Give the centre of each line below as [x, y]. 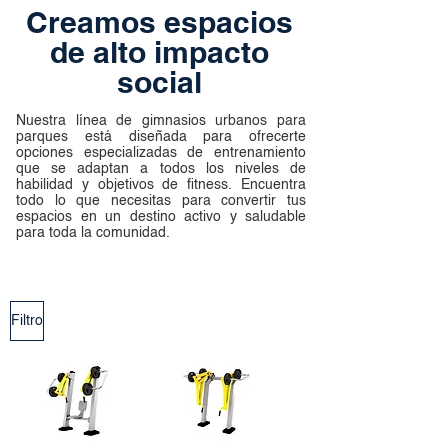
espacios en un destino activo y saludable [161, 217]
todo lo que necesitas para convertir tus [161, 201]
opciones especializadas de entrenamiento [161, 153]
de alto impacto [159, 52]
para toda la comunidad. [93, 233]
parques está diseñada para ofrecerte [161, 137]
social [159, 82]
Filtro [27, 321]
